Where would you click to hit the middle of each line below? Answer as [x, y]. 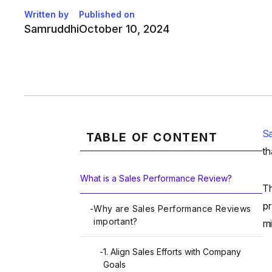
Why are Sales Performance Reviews [172, 209]
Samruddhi [52, 29]
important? [116, 222]
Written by [46, 15]
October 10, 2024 [124, 29]
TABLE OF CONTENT [152, 138]
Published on [107, 15]
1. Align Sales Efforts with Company [172, 252]
